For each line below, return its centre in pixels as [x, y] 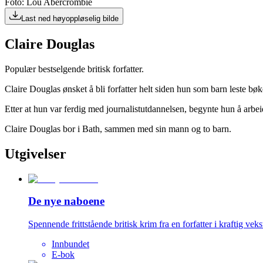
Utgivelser [36, 154]
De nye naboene [66, 201]
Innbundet [70, 244]
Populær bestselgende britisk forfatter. [74, 69]
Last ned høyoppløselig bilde [70, 18]
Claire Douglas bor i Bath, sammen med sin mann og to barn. [118, 129]
